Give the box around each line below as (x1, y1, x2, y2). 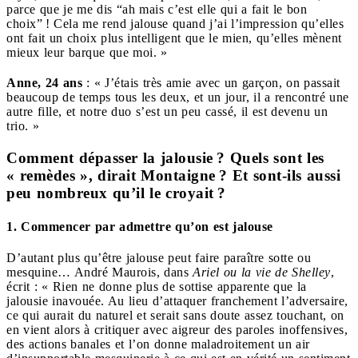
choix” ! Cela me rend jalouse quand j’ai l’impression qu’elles (6, 17, 344, 31)
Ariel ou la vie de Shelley (193, 265, 331, 279)
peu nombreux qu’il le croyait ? (6, 185, 226, 202)
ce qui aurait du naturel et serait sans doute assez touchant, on (6, 308, 344, 322)
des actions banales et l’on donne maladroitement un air (6, 336, 310, 351)
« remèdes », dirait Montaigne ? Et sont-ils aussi (6, 167, 340, 185)
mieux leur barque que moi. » (6, 46, 168, 60)
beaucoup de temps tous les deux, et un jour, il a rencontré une (6, 90, 349, 105)
